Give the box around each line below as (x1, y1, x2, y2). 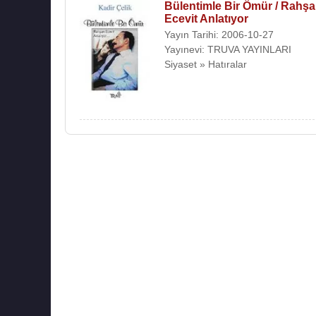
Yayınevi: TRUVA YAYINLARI (164, 44, 291, 55)
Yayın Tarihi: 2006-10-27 (164, 29, 274, 40)
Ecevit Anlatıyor (164, 13, 248, 25)
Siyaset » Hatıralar (164, 59, 247, 70)
